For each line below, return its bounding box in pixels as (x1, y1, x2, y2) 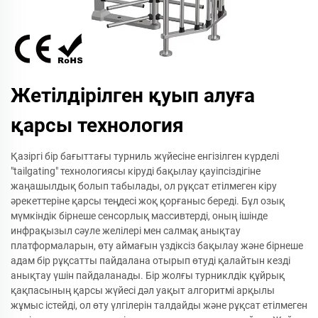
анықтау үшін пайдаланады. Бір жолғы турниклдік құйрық (11, 270, 285, 281)
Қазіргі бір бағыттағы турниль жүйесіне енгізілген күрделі (11, 150, 279, 162)
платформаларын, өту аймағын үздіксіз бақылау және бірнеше (11, 240, 303, 251)
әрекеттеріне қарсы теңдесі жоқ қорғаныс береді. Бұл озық (11, 195, 285, 207)
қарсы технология (11, 114, 184, 137)
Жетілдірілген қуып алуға (11, 84, 255, 107)
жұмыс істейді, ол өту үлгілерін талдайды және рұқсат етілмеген (11, 300, 307, 311)
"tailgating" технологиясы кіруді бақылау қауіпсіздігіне (11, 165, 261, 177)
